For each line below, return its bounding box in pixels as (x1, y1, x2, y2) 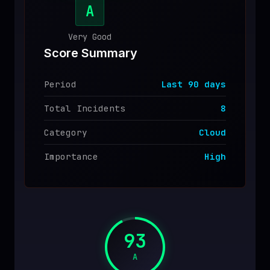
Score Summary (44, 46, 137, 60)
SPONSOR (46, 15, 100, 28)
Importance (44, 151, 98, 162)
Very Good (68, 31, 111, 42)
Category (44, 127, 87, 138)
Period (44, 78, 77, 90)
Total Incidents (44, 102, 125, 114)
